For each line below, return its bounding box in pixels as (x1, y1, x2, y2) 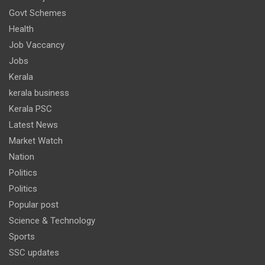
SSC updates (9, 247, 59, 258)
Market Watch (9, 135, 63, 146)
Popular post (9, 199, 59, 210)
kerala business (9, 87, 69, 98)
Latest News (9, 119, 58, 130)
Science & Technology (9, 215, 95, 226)
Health (9, 23, 34, 34)
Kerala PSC (9, 103, 52, 114)
